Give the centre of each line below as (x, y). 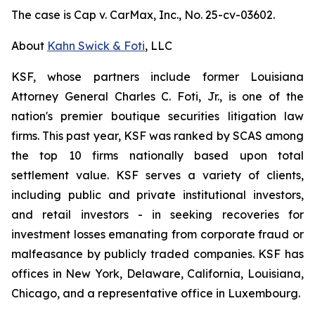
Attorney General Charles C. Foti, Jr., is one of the (157, 96)
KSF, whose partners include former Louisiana (157, 77)
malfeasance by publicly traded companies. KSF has (157, 254)
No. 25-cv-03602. (230, 15)
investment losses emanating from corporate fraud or (157, 234)
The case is (43, 15)
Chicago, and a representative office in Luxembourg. (156, 293)
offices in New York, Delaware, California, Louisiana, (157, 274)
